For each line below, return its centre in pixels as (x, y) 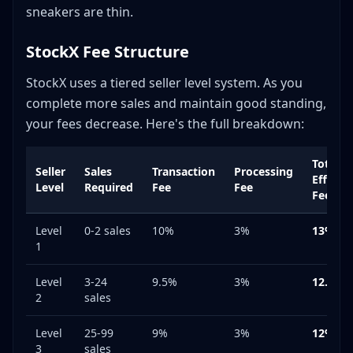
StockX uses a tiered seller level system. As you (164, 83)
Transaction (184, 172)
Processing (264, 172)
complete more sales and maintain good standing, (176, 104)
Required (109, 188)
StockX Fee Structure (108, 52)
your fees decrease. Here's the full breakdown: (165, 124)
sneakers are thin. (80, 12)
